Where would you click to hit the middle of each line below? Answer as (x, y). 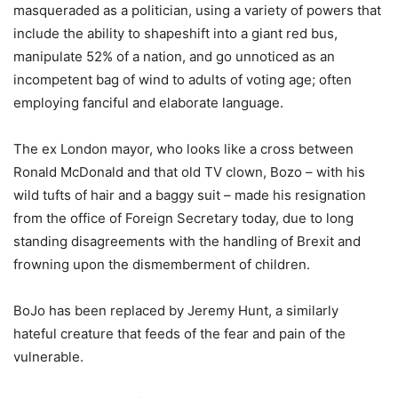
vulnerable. (48, 356)
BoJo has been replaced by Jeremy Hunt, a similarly (176, 310)
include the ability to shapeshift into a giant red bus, (175, 33)
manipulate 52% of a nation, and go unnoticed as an (174, 56)
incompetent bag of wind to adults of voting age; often (183, 79)
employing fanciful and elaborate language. (148, 102)
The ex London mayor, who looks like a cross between (183, 148)
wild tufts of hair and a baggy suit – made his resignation (190, 195)
